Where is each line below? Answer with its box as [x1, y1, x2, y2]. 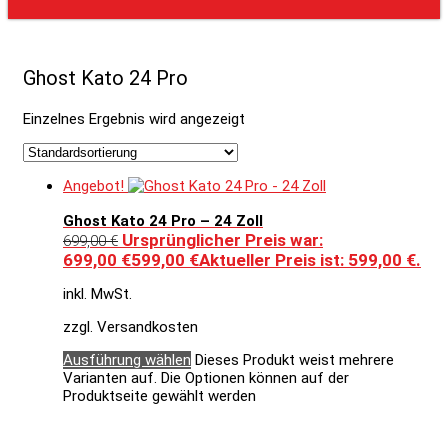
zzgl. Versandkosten [63, 318, 198, 337]
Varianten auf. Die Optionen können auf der [63, 369, 349, 388]
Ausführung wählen [63, 351, 191, 370]
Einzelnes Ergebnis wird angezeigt [23, 109, 245, 128]
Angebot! [63, 176, 124, 195]
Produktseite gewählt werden [63, 387, 256, 406]
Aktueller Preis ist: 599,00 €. [199, 250, 421, 271]
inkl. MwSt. [63, 285, 132, 304]
